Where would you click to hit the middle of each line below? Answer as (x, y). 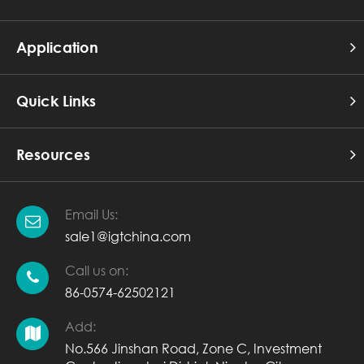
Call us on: (97, 270)
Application (57, 47)
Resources (53, 154)
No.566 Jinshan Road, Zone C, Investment (193, 348)
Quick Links (56, 100)
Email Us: (91, 214)
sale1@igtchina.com (128, 236)
